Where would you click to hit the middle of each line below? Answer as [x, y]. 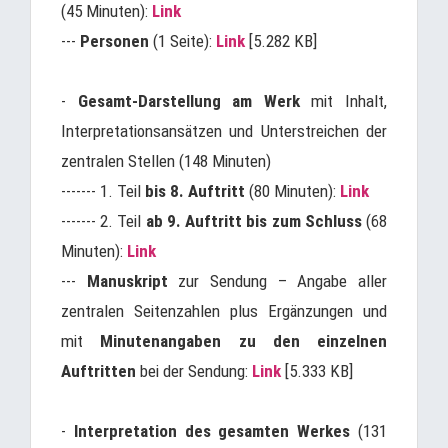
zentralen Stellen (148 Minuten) [166, 161]
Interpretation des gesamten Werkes [212, 431]
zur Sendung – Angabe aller [277, 281]
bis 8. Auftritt [197, 191]
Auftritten [98, 371]
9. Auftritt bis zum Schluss [264, 221]
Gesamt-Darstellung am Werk [188, 101]
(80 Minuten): [294, 191]
